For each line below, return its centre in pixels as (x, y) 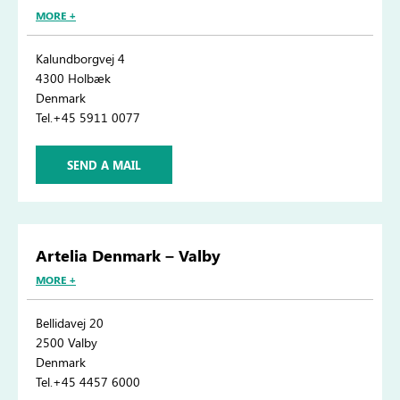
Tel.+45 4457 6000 (88, 382)
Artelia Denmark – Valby (128, 256)
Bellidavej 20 (70, 323)
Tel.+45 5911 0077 (88, 118)
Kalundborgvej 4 (80, 59)
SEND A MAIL (104, 165)
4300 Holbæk (73, 79)
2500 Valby (67, 343)
